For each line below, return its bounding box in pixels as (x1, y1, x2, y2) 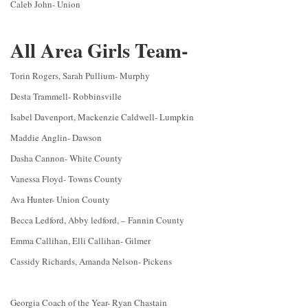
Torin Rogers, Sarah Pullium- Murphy (10, 69, 150, 82)
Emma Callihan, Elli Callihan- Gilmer (10, 234, 151, 247)
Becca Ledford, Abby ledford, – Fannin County (10, 214, 184, 227)
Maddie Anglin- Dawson (10, 131, 102, 144)
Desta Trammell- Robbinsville (10, 90, 122, 103)
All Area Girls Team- (10, 36, 188, 65)
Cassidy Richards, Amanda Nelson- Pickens (10, 255, 172, 268)
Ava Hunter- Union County (10, 193, 110, 206)
